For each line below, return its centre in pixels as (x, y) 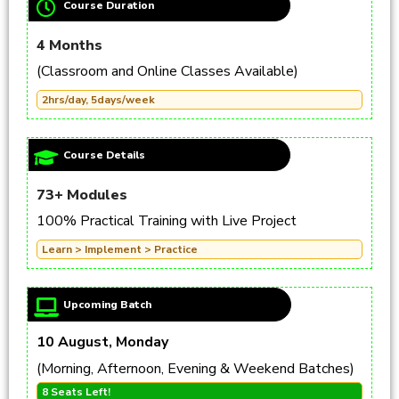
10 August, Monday (102, 342)
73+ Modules (82, 195)
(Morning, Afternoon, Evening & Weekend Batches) (195, 369)
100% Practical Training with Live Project (167, 221)
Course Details (104, 155)
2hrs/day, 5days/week (98, 100)
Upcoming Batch (107, 305)
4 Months (69, 45)
